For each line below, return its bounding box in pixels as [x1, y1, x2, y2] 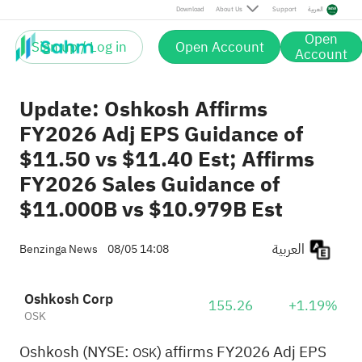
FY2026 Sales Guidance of [19, 168, 280, 201]
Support [271, 4, 297, 15]
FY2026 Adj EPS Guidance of [19, 118, 303, 151]
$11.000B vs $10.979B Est [19, 193, 283, 226]
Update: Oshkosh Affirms [19, 93, 267, 126]
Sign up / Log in [32, 36, 128, 57]
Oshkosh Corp [23, 289, 113, 310]
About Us [215, 4, 242, 15]
